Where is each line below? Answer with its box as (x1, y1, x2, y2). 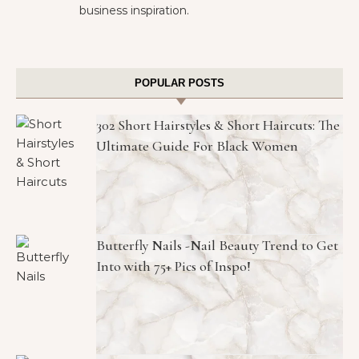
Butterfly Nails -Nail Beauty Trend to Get (96, 236, 338, 254)
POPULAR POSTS (135, 77, 224, 89)
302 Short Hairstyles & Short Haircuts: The (96, 116, 340, 134)
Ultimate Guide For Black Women (96, 137, 298, 155)
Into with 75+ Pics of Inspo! (96, 257, 251, 275)
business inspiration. (79, 3, 189, 18)
